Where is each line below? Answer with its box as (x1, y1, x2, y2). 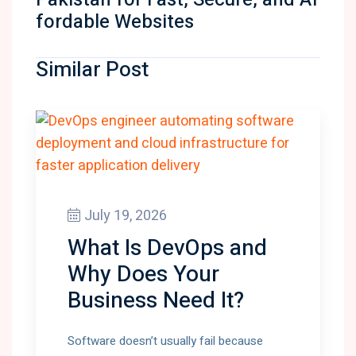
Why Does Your (68, 258, 219, 291)
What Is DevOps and (68, 232, 267, 265)
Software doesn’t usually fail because (68, 332, 263, 350)
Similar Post (36, 55, 149, 85)
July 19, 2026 (84, 205, 167, 226)
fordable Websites (36, 8, 194, 36)
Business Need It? (68, 284, 244, 317)
